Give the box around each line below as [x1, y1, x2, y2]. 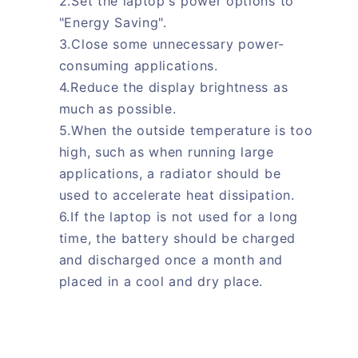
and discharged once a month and [58, 252, 284, 268]
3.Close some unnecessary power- [58, 36, 285, 53]
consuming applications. [58, 58, 218, 74]
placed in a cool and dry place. [58, 273, 264, 290]
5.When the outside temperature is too [58, 122, 313, 139]
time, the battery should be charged [58, 230, 296, 247]
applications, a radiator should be [58, 165, 281, 182]
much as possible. [58, 101, 177, 117]
